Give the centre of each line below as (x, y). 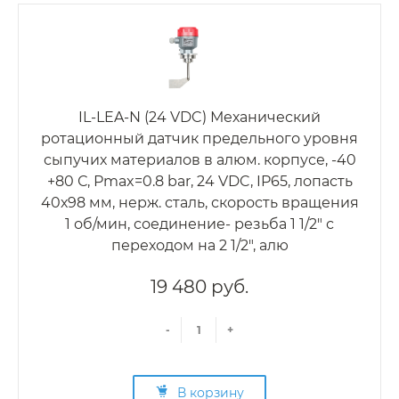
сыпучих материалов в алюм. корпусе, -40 (199, 160)
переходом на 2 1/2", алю (199, 246)
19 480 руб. (199, 287)
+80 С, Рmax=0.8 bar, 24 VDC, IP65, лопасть (199, 182)
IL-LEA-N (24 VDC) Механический (199, 118)
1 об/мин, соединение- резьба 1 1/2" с (199, 224)
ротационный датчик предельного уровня (199, 139)
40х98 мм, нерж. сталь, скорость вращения (199, 203)
